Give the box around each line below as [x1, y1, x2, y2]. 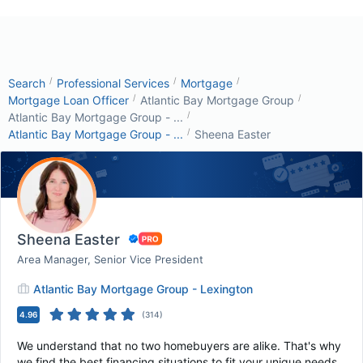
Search [8, 76, 45, 90]
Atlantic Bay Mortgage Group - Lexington [33, 282, 253, 296]
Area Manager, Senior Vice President [17, 253, 203, 266]
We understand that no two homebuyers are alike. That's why [17, 339, 341, 352]
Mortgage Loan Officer [8, 93, 129, 107]
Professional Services [57, 76, 169, 90]
